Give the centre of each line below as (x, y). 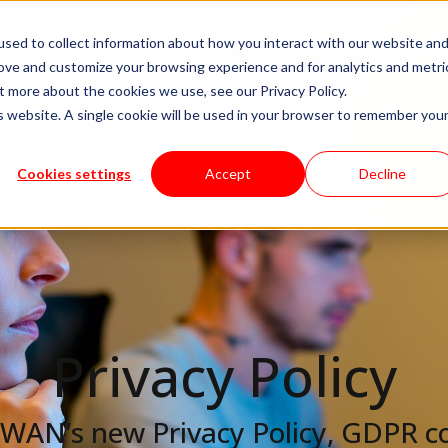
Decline (382, 173)
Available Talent (193, 56)
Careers (301, 56)
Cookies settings (74, 173)
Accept (228, 173)
